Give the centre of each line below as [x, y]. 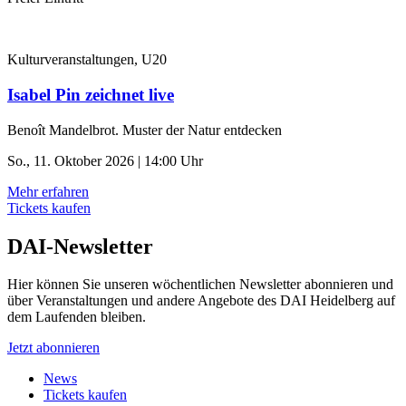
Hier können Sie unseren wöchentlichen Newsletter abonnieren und [200, 285]
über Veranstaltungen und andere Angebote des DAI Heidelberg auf [201, 301]
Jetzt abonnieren [53, 348]
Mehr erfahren [48, 191]
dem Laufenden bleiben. [77, 317]
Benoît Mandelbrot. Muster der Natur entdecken [145, 130]
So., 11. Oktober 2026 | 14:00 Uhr [105, 160]
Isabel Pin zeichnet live [91, 94]
